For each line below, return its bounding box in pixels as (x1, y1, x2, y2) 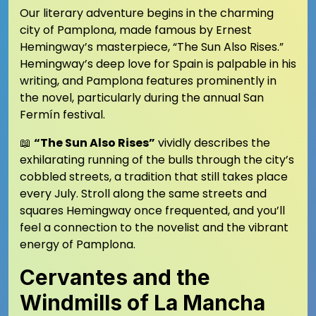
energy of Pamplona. (20, 236, 135, 253)
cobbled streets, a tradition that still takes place (20, 169, 288, 185)
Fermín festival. (20, 107, 105, 123)
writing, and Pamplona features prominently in (20, 73, 276, 89)
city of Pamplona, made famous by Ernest (20, 22, 252, 38)
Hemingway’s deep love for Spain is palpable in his (20, 56, 296, 72)
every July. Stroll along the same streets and (20, 186, 267, 202)
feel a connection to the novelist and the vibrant (20, 219, 288, 236)
